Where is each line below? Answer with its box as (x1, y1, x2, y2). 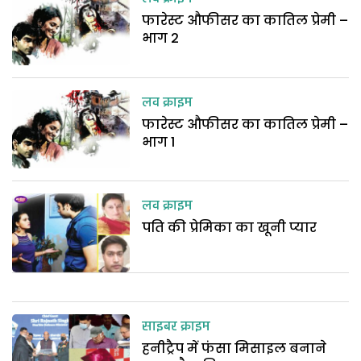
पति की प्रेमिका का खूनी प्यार (142, 218, 317, 238)
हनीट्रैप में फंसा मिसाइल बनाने (142, 338, 327, 358)
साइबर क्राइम (142, 315, 211, 338)
